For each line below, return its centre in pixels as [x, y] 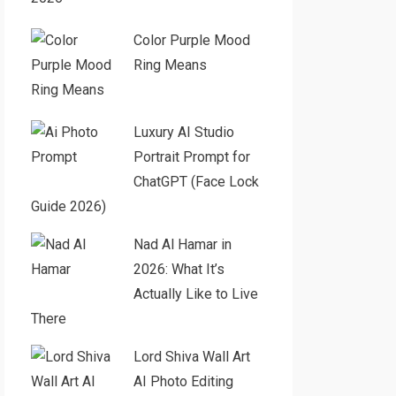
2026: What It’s [179, 269]
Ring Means [170, 65]
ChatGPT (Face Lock [196, 182]
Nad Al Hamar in [182, 244]
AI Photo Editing [183, 381]
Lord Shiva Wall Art [191, 357]
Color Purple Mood [191, 40]
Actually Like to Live [195, 294]
